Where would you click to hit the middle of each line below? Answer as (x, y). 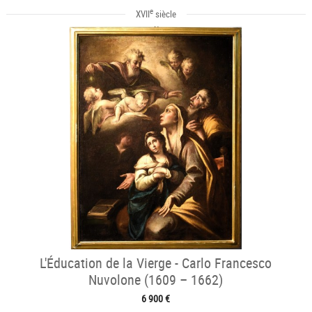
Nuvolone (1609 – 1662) (156, 280)
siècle (164, 14)
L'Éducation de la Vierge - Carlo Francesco (156, 263)
